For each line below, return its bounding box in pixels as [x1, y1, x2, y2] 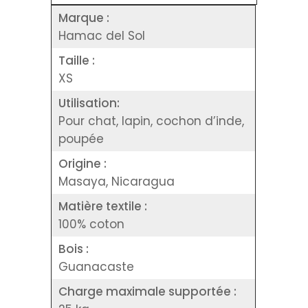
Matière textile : [58, 197, 147, 214]
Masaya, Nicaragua [58, 173, 175, 190]
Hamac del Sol [58, 27, 145, 44]
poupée [58, 130, 104, 147]
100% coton [58, 215, 124, 232]
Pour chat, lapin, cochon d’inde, [58, 112, 244, 129]
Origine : [58, 155, 107, 172]
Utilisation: [58, 94, 120, 111]
